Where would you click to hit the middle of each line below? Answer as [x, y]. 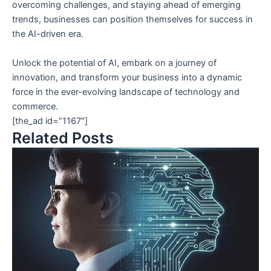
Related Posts [63, 138]
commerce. [35, 106]
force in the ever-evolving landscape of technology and [126, 92]
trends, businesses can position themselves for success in [132, 20]
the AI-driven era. [48, 34]
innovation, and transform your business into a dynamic [127, 77]
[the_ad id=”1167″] [50, 121]
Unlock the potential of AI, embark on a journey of [114, 63]
